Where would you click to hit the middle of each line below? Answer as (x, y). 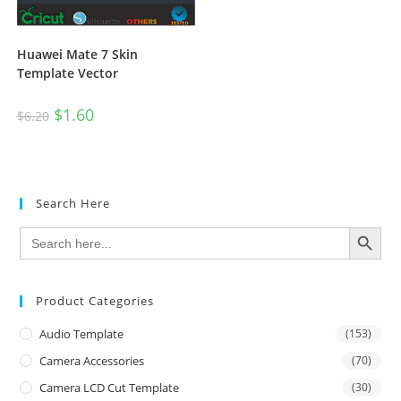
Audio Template (82, 334)
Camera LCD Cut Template (110, 388)
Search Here (73, 204)
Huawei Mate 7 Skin (77, 54)
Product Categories (95, 301)
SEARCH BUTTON (373, 226)
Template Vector (67, 73)
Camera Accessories (92, 361)
